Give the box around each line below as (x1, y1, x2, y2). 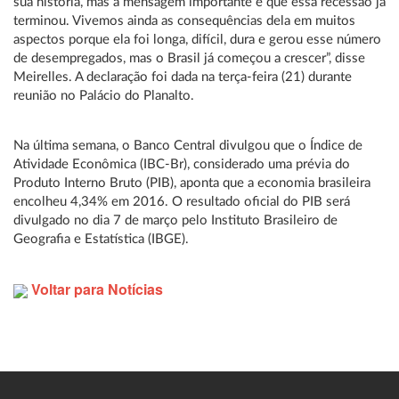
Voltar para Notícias (28, 279, 163, 299)
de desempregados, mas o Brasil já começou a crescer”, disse (13, 52, 365, 65)
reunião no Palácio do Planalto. (13, 89, 194, 102)
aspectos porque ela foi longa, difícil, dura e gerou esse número (13, 33, 381, 46)
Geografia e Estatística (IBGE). (13, 232, 189, 246)
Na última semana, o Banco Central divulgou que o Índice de (13, 139, 362, 152)
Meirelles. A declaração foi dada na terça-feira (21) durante (13, 70, 352, 84)
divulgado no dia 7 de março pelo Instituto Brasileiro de (13, 214, 338, 227)
